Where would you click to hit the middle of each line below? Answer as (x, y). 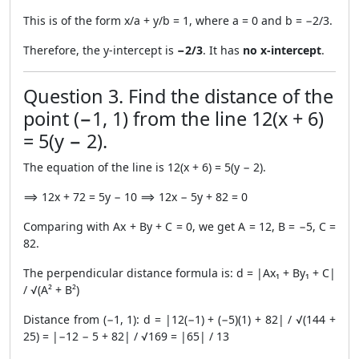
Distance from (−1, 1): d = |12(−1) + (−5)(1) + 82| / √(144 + (179, 319)
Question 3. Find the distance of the (178, 96)
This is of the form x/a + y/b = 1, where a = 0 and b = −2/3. (178, 20)
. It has (223, 50)
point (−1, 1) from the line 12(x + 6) (173, 119)
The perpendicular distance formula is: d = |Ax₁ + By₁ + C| (179, 273)
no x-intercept (282, 50)
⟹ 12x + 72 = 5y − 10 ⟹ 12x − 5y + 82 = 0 (135, 197)
